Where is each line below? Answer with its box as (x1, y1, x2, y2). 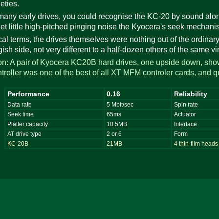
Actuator (174, 111, 197, 118)
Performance (7, 90, 50, 98)
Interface (174, 121, 197, 128)
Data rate (7, 101, 32, 109)
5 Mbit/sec (107, 101, 134, 109)
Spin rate (174, 101, 198, 109)
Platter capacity (7, 121, 48, 128)
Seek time (7, 111, 34, 118)
